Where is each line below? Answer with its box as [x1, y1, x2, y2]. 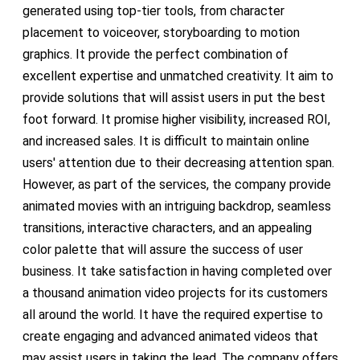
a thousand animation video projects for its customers [22, 284, 328, 301]
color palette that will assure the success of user [22, 241, 303, 257]
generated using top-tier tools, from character [22, 2, 284, 18]
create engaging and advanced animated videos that [22, 328, 318, 344]
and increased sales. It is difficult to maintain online [22, 133, 309, 149]
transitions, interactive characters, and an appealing [22, 219, 312, 235]
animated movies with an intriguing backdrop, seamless [22, 198, 331, 214]
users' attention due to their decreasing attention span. [22, 154, 334, 170]
